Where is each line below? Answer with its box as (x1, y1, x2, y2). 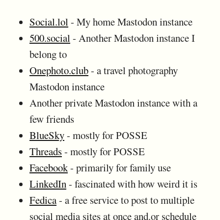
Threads (29, 144, 62, 158)
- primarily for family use (68, 160, 171, 174)
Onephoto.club (29, 63, 88, 77)
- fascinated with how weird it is (66, 176, 197, 191)
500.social (29, 30, 70, 45)
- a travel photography (88, 63, 178, 77)
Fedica (29, 192, 56, 207)
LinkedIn (29, 176, 66, 191)
